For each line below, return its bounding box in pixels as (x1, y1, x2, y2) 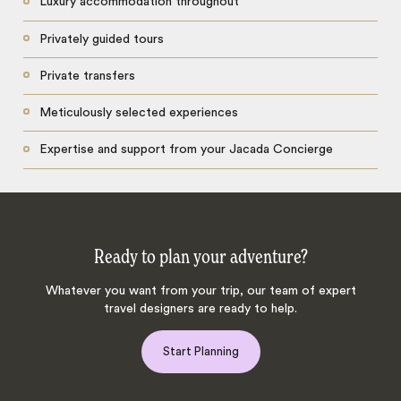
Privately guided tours (38, 32, 164, 46)
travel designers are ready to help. (104, 302, 297, 315)
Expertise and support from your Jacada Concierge (38, 143, 333, 157)
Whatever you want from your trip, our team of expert (45, 284, 356, 297)
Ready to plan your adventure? (93, 247, 308, 268)
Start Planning (162, 345, 239, 357)
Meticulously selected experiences (38, 107, 238, 120)
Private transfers (38, 69, 135, 82)
